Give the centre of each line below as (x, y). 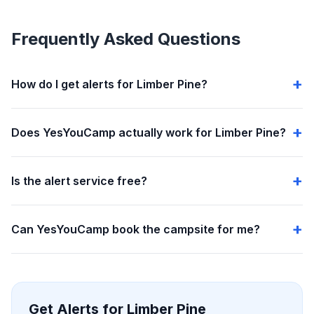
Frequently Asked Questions (126, 39)
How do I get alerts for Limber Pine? (109, 84)
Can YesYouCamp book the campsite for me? (136, 229)
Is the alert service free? (79, 181)
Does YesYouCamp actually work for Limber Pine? (149, 132)
